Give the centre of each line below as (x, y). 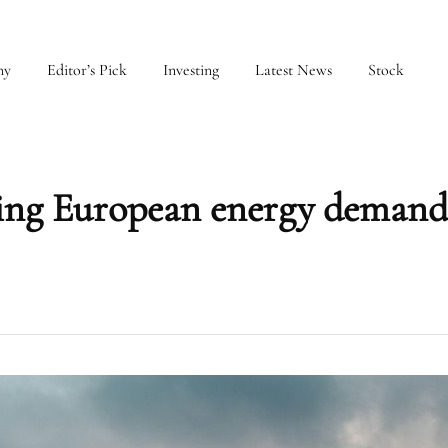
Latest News (293, 70)
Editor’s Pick (87, 70)
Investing (191, 70)
